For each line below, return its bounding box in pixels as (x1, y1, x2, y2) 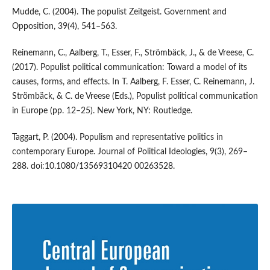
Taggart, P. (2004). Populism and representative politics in (11, 133, 223, 142)
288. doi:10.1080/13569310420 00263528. (11, 162, 175, 171)
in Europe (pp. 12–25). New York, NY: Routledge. (11, 107, 192, 116)
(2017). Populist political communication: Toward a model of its (11, 63, 247, 72)
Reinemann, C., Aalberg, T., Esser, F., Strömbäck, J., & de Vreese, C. (11, 49, 254, 58)
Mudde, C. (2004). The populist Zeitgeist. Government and (11, 8, 227, 17)
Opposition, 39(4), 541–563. (11, 22, 117, 31)
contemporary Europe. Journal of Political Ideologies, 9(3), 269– (11, 148, 248, 157)
